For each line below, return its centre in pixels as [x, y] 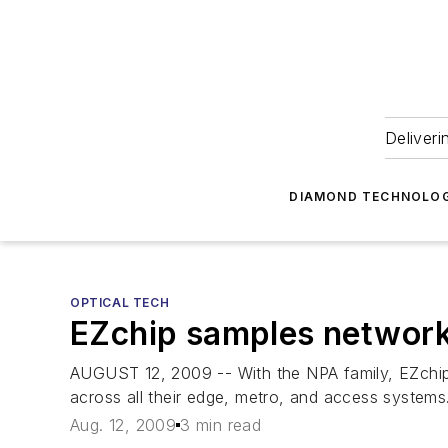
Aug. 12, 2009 [123, 425]
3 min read [221, 425]
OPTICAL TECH [120, 302]
